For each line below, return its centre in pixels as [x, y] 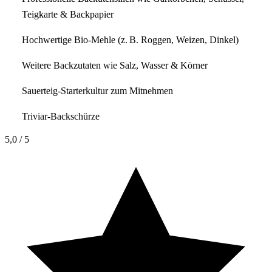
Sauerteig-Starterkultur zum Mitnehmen [97, 90]
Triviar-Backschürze [61, 116]
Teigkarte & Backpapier [68, 14]
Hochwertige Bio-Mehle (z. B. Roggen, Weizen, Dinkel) [130, 39]
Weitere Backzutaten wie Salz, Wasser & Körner [115, 65]
